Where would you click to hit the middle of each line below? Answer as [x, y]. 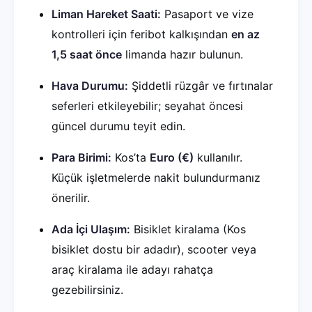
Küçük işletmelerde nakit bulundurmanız [156, 178]
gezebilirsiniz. [87, 290]
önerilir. [71, 198]
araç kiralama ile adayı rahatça [132, 270]
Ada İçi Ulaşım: [91, 229]
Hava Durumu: [90, 86]
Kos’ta [131, 157]
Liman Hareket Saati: [106, 14]
